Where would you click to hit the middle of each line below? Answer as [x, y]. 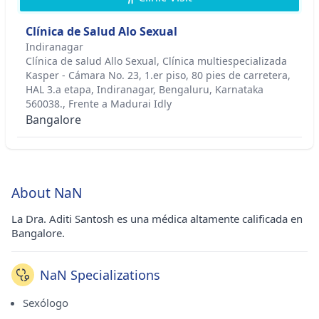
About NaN [47, 193]
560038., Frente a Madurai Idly [99, 104]
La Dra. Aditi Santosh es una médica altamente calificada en [157, 219]
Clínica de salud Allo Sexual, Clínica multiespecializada [156, 61]
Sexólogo [46, 303]
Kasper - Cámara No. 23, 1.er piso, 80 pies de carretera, [158, 75]
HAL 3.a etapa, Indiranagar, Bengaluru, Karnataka [145, 89]
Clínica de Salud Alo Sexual [101, 31]
